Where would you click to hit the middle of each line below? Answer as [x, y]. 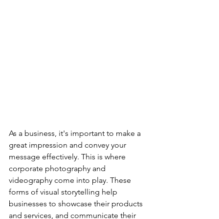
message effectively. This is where [68, 156]
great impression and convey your [68, 145]
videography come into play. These [71, 180]
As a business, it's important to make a [76, 133]
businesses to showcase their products [77, 203]
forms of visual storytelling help [64, 192]
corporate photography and [58, 168]
